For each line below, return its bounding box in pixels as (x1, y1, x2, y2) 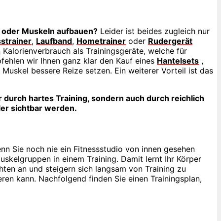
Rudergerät (148, 36, 192, 46)
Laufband (36, 36, 72, 46)
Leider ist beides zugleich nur (98, 26, 210, 37)
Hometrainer (76, 36, 126, 46)
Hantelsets (157, 56, 199, 66)
